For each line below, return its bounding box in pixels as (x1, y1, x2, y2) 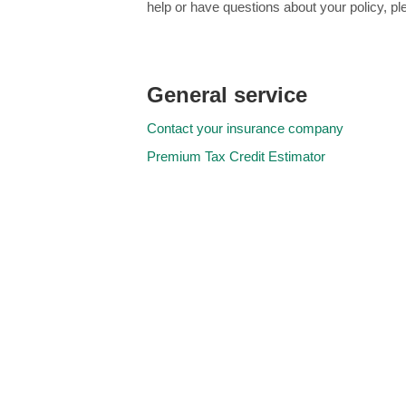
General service (147, 82, 307, 107)
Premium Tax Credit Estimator (147, 149, 325, 164)
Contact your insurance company (147, 121, 343, 136)
